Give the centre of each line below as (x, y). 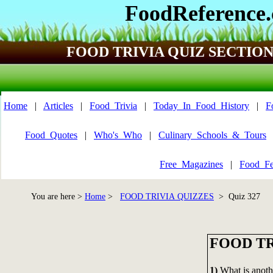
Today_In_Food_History (201, 106)
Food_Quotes (51, 135)
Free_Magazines (191, 164)
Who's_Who (118, 135)
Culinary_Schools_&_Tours (212, 135)
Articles (58, 106)
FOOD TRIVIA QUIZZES (167, 197)
